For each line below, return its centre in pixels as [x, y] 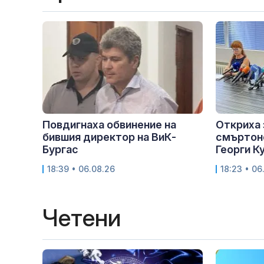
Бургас [60, 149]
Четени [82, 217]
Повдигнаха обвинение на [109, 124]
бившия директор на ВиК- [109, 137]
